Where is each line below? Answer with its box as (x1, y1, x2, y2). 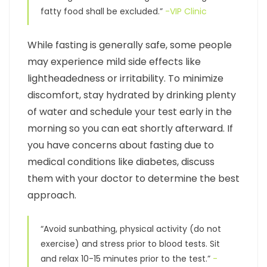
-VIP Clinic (165, 5, 207, 18)
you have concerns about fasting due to (27, 138, 214, 153)
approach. (27, 188, 76, 203)
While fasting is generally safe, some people (27, 38, 232, 52)
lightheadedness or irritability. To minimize (27, 72, 223, 86)
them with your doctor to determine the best (27, 172, 240, 186)
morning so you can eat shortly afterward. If (27, 122, 233, 136)
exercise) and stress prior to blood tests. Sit (41, 238, 220, 250)
